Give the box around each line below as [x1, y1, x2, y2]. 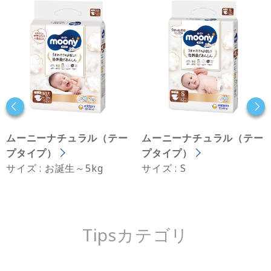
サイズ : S [142, 162, 186, 175]
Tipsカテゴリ [82, 223, 189, 247]
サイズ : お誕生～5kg [6, 162, 103, 175]
